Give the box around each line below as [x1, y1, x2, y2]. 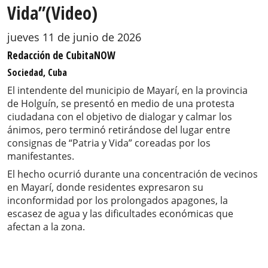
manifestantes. [7, 150, 74, 163]
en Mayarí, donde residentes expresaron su [7, 181, 203, 194]
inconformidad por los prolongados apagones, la [7, 194, 228, 208]
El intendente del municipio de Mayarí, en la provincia [7, 84, 248, 98]
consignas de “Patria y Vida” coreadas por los [7, 136, 211, 150]
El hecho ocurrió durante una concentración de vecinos [7, 167, 258, 181]
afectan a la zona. [7, 220, 85, 234]
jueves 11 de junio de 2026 [7, 30, 141, 45]
